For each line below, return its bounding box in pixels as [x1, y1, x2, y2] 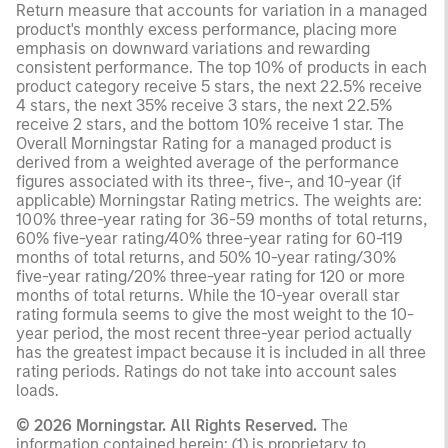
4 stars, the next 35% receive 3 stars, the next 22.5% [16, 95, 392, 115]
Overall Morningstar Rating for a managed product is [16, 133, 392, 153]
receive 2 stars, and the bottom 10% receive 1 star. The [16, 114, 404, 134]
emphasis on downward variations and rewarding [16, 38, 370, 58]
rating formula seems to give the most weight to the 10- [16, 304, 414, 324]
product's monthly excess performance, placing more [16, 19, 397, 39]
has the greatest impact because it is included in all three [16, 342, 426, 362]
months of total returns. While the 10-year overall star [16, 285, 400, 305]
